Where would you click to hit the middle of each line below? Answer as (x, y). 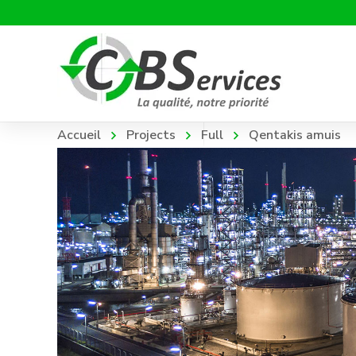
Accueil (79, 135)
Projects (151, 135)
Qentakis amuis (295, 135)
